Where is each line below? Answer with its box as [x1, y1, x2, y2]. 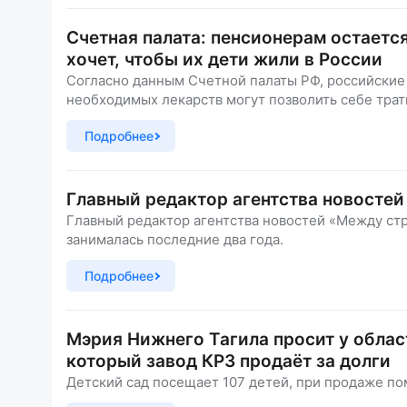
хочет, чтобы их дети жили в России [66, 49, 382, 70]
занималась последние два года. [66, 231, 283, 248]
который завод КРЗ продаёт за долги [66, 351, 391, 372]
